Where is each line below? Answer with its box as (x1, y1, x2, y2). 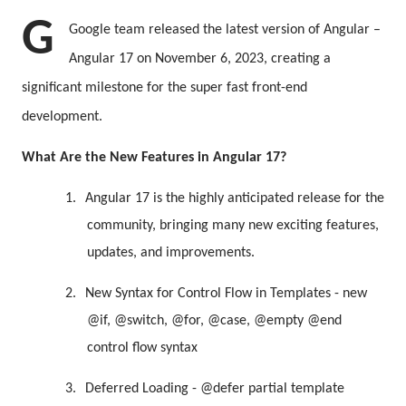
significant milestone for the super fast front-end (22, 81, 307, 95)
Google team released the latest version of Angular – (69, 23, 381, 37)
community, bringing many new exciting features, (87, 218, 379, 233)
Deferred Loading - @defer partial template (85, 382, 344, 396)
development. (22, 110, 102, 124)
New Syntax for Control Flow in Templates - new (85, 286, 367, 301)
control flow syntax (87, 341, 198, 355)
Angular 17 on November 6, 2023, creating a (69, 52, 331, 66)
